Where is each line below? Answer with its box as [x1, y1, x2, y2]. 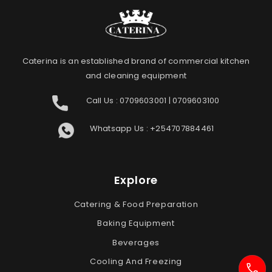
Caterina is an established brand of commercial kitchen [22, 55, 250, 67]
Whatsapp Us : [89, 122, 148, 134]
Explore [114, 172, 158, 188]
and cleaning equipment [85, 70, 187, 82]
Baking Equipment [97, 217, 175, 229]
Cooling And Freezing [90, 256, 182, 268]
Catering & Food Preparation [73, 198, 199, 210]
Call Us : [86, 94, 120, 106]
